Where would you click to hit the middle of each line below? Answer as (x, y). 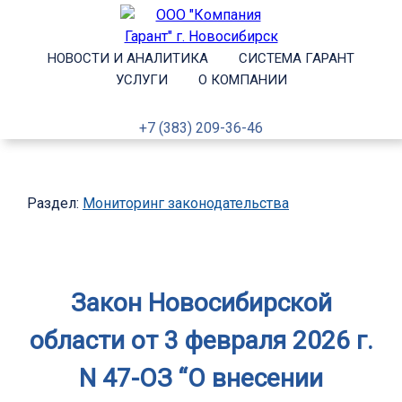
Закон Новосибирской (201, 303)
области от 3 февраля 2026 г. (201, 341)
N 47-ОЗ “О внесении (201, 379)
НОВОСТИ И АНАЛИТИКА (128, 58)
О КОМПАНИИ (242, 80)
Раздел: (55, 203)
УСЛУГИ (141, 80)
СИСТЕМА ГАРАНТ (297, 58)
